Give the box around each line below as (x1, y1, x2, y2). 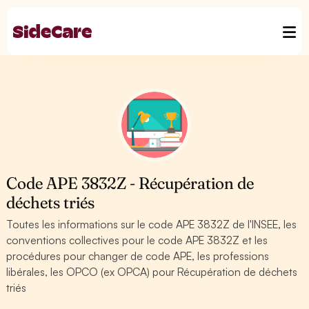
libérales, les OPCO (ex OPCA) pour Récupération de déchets (6, 265, 298, 279)
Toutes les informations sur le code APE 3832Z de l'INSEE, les (6, 217, 297, 231)
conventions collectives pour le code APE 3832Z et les (6, 233, 268, 247)
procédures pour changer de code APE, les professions (6, 249, 270, 263)
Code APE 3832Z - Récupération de (6, 173, 255, 193)
